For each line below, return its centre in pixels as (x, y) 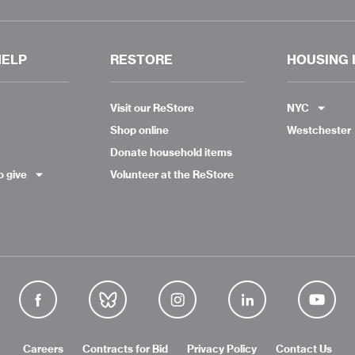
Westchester (319, 130)
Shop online (139, 130)
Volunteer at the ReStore (172, 174)
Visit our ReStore (152, 108)
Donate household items (171, 152)
